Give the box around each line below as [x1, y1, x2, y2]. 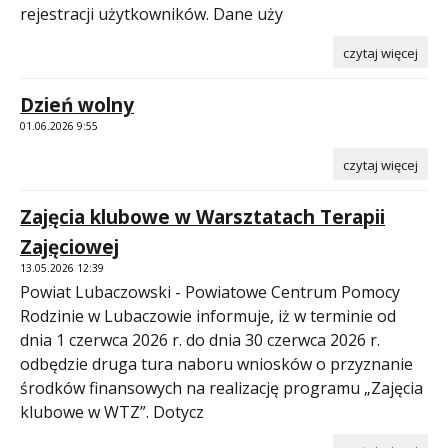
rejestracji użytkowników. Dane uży [20, 2, 283, 25]
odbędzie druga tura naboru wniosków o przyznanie [20, 352, 413, 375]
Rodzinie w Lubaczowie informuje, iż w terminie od [20, 304, 396, 327]
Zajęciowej [20, 233, 119, 260]
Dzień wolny [20, 91, 134, 118]
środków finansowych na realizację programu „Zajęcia [20, 376, 423, 399]
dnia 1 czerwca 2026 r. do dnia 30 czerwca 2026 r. [20, 328, 380, 351]
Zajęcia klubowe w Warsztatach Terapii [20, 203, 385, 230]
